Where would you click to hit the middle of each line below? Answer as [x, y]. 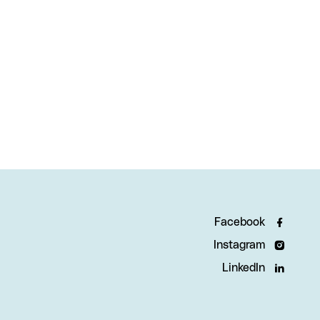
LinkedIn [244, 268]
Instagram [239, 245]
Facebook [240, 222]
